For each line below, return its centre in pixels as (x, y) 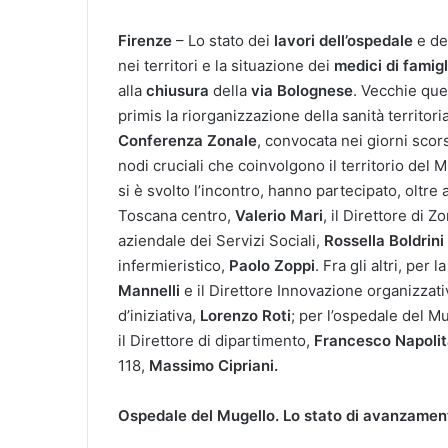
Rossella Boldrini (384, 240)
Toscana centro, (176, 215)
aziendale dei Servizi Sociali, (221, 240)
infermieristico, (173, 265)
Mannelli (149, 290)
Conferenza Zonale (187, 140)
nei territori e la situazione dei (226, 65)
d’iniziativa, (159, 315)
